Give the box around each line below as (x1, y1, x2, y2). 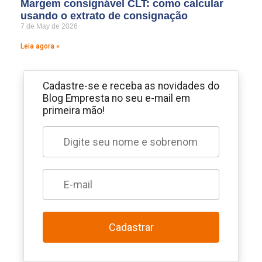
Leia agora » (20, 42, 60, 51)
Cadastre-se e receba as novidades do (43, 80, 219, 92)
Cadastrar (108, 221, 154, 234)
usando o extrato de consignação (20, 10, 191, 22)
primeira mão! (43, 105, 105, 117)
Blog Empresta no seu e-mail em (43, 92, 190, 105)
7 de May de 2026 (20, 22, 78, 31)
